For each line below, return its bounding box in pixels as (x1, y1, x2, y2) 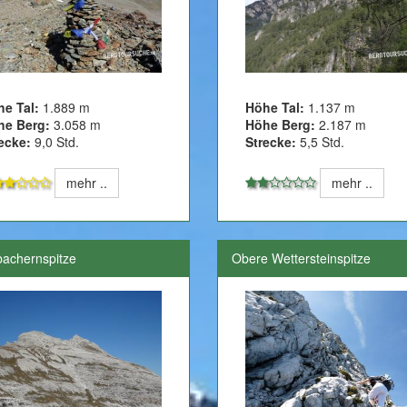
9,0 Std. (30, 133, 79, 152)
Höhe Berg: (244, 115, 315, 134)
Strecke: (244, 133, 296, 152)
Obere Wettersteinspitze (231, 249, 371, 268)
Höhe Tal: (244, 98, 308, 117)
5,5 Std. (295, 133, 344, 152)
